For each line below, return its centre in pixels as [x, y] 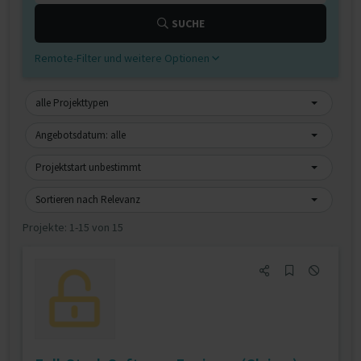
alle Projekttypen [72, 103]
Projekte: [46, 227]
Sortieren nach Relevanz [88, 199]
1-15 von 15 [96, 227]
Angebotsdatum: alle [81, 135]
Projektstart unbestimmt [88, 167]
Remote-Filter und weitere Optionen [123, 58]
